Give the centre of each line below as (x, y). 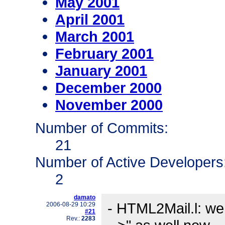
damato (85, 198)
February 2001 (104, 54)
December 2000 (108, 88)
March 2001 (95, 37)
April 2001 (90, 20)
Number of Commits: (102, 128)
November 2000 (109, 105)
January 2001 (101, 71)
